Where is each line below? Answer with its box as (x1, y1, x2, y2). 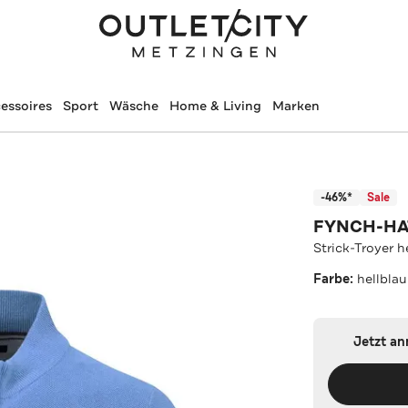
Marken (271, 97, 320, 114)
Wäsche (108, 97, 158, 114)
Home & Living (168, 97, 261, 114)
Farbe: (313, 270, 358, 288)
